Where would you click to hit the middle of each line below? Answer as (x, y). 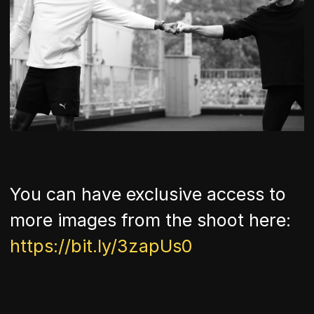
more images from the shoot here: (150, 220)
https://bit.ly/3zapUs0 (101, 246)
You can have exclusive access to (148, 194)
